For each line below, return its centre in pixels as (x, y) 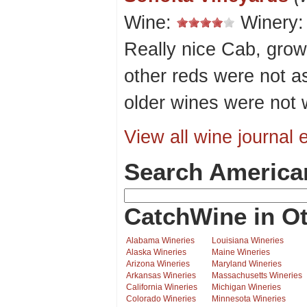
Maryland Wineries (247, 264)
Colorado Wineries (161, 299)
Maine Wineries (241, 253)
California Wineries (162, 287)
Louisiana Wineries (248, 241)
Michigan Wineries (246, 287)
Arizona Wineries (158, 264)
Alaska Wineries (156, 253)
